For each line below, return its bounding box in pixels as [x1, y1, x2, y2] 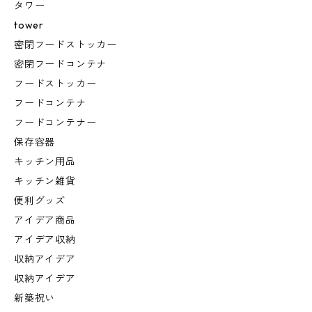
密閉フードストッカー [14, 38, 117, 52]
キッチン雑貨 [14, 175, 76, 188]
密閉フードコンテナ [14, 58, 107, 71]
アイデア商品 [14, 214, 76, 227]
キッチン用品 [14, 155, 76, 169]
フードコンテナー [14, 116, 97, 130]
